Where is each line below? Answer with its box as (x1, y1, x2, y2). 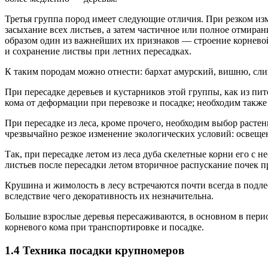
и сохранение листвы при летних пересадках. (5, 46, 191, 57)
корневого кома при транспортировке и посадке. (5, 222, 204, 233)
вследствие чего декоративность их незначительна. (5, 191, 214, 202)
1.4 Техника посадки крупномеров (5, 243, 184, 257)
